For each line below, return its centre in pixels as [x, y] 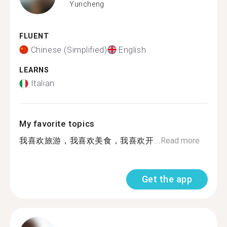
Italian [43, 83]
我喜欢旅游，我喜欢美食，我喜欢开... [90, 141]
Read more [180, 141]
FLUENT [34, 36]
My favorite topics [57, 124]
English [133, 50]
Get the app [167, 179]
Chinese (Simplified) [69, 50]
